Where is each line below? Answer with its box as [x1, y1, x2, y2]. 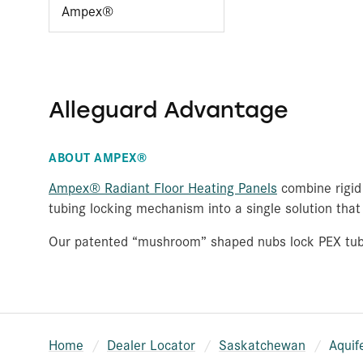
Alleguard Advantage [49, 96, 288, 123]
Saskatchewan [219, 334, 305, 354]
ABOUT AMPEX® [49, 147, 147, 166]
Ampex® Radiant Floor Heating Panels [49, 177, 277, 197]
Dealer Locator [107, 334, 195, 354]
